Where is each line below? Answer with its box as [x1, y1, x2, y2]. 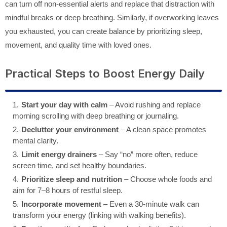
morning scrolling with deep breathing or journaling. [13, 111, 179, 121]
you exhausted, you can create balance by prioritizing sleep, [5, 27, 202, 36]
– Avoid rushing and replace [107, 100, 201, 109]
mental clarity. [13, 136, 58, 145]
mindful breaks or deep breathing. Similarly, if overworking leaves [5, 13, 219, 22]
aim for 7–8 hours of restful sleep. [13, 186, 123, 195]
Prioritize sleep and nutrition [21, 175, 122, 184]
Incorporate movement [21, 200, 101, 209]
